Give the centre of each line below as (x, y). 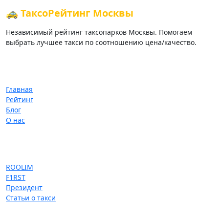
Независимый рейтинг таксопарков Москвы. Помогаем (99, 32)
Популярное (30, 149)
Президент (24, 188)
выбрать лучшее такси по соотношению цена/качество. (101, 43)
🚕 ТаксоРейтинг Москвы (70, 13)
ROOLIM (20, 167)
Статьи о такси (31, 198)
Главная (19, 89)
